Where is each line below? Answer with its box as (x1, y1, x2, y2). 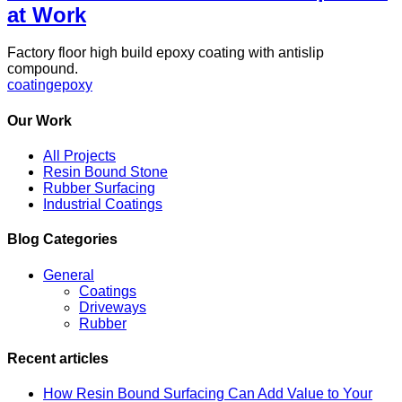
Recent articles (7, 350, 109, 366)
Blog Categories (7, 232, 118, 248)
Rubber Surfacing (43, 179, 155, 196)
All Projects (43, 147, 116, 163)
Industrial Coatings (43, 196, 162, 212)
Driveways (79, 299, 146, 315)
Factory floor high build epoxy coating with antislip (7, 45, 324, 61)
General (43, 267, 94, 283)
